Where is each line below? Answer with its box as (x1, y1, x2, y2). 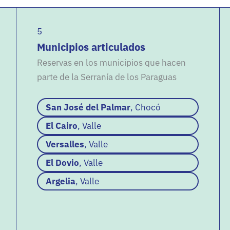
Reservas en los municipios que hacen (37, 57, 186, 68)
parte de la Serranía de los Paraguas (37, 71, 177, 83)
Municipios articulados (37, 40, 146, 54)
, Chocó (130, 102, 161, 113)
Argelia (46, 176, 76, 187)
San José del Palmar (46, 102, 131, 113)
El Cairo (46, 120, 78, 132)
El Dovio (46, 157, 80, 169)
